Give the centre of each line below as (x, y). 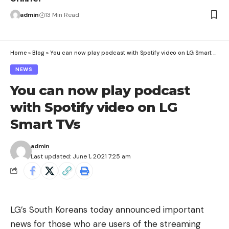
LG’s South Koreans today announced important (107, 209)
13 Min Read (62, 15)
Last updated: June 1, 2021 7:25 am (81, 156)
